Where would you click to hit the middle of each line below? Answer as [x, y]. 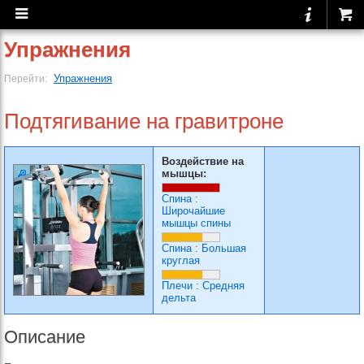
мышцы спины [196, 223]
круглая [181, 260]
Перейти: [27, 78]
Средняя [223, 286]
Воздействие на [203, 161]
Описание [45, 337]
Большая [224, 248]
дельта [179, 298]
